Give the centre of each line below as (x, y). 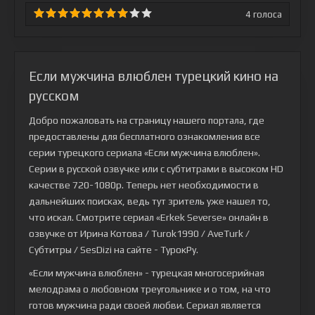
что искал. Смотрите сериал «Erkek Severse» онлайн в (149, 217)
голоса (266, 14)
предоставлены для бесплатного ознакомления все (144, 136)
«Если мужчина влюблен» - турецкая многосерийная (147, 273)
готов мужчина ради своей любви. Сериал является (145, 305)
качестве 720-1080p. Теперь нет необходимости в (144, 185)
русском (54, 96)
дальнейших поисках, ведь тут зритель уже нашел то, (150, 201)
